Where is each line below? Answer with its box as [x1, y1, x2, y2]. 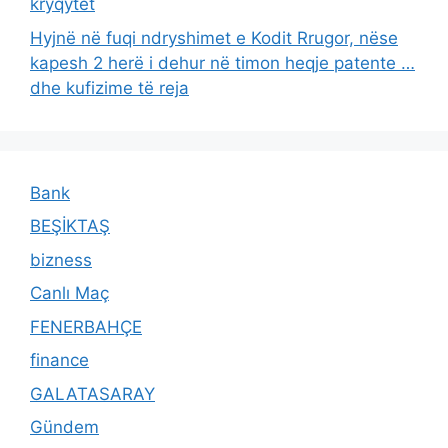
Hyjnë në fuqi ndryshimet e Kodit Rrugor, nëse [30, 27, 398, 48]
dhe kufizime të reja [30, 77, 189, 98]
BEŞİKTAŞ [30, 216, 110, 237]
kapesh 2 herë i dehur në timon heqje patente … [30, 52, 415, 73]
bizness [30, 249, 92, 270]
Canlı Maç [30, 283, 109, 304]
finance [30, 350, 89, 371]
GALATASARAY [30, 383, 155, 404]
